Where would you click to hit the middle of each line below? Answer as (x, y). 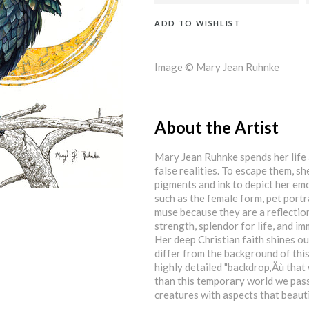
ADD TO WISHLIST (198, 23)
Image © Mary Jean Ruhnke (217, 67)
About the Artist (217, 127)
